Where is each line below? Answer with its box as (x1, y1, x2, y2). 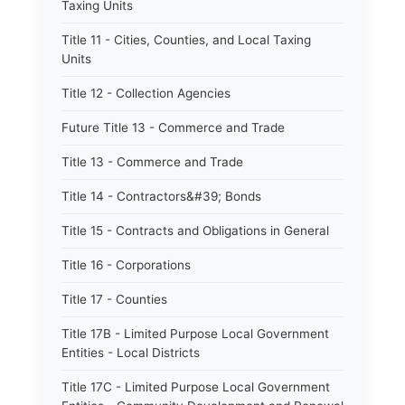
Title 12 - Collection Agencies (61, 86, 231, 100)
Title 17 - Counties (61, 292, 167, 306)
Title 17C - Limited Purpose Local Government (61, 380, 330, 394)
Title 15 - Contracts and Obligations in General (61, 223, 329, 238)
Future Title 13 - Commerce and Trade (61, 120, 285, 135)
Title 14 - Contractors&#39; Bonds (61, 189, 261, 203)
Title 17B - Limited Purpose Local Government (61, 326, 329, 341)
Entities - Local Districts (61, 345, 200, 360)
